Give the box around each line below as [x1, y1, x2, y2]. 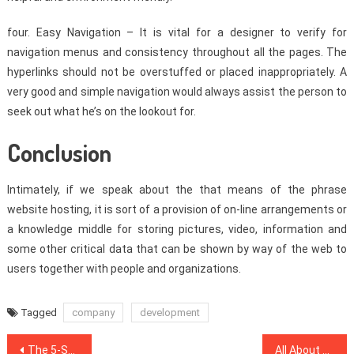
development [139, 307, 200, 319]
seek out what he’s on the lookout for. [6, 105, 196, 119]
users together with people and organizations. [6, 262, 241, 276]
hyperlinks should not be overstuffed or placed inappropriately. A [6, 66, 348, 79]
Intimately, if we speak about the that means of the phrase [6, 183, 348, 197]
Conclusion [6, 137, 111, 168]
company [71, 307, 115, 319]
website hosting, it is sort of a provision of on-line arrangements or [6, 203, 348, 217]
